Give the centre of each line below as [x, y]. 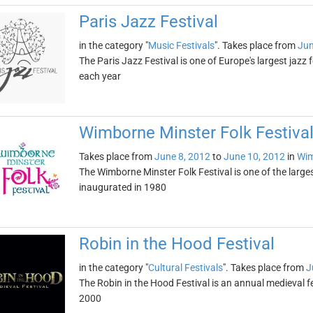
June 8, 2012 [182, 156]
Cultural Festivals [185, 268]
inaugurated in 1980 [122, 187]
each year [100, 76]
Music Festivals [181, 45]
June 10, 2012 [254, 156]
